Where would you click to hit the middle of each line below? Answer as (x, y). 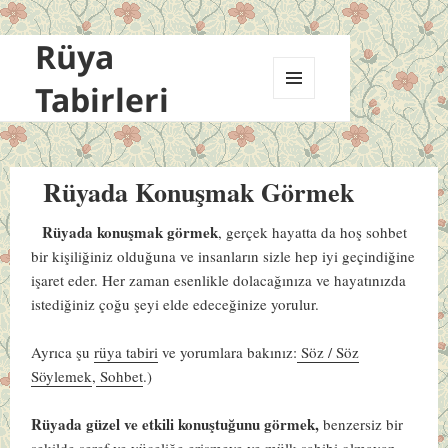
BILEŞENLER (313, 140)
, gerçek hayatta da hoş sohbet (313, 231)
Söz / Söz (330, 351)
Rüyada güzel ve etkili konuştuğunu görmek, (175, 423)
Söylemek (62, 375)
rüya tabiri (126, 351)
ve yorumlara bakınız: (228, 351)
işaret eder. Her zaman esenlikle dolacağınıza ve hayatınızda (219, 279)
